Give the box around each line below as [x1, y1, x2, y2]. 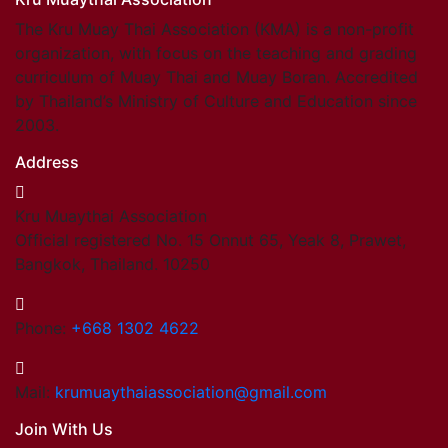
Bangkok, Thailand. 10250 [15, 253, 210, 274]
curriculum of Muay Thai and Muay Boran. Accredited [15, 66, 418, 87]
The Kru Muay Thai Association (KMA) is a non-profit [15, 18, 414, 39]
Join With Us [15, 418, 113, 439]
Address [15, 151, 79, 172]
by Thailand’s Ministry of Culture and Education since [15, 90, 417, 111]
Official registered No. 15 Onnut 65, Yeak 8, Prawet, [15, 229, 406, 250]
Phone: [15, 317, 71, 338]
